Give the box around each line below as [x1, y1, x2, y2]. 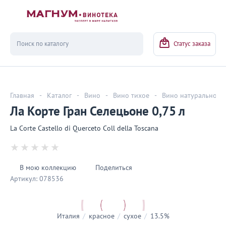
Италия [56, 212, 80, 220]
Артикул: [10, 175, 37, 183]
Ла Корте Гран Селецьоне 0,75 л [10, 104, 185, 119]
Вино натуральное [162, 91, 220, 100]
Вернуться [35, 20, 68, 29]
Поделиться [95, 163, 132, 172]
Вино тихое [113, 91, 149, 100]
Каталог [47, 91, 72, 100]
